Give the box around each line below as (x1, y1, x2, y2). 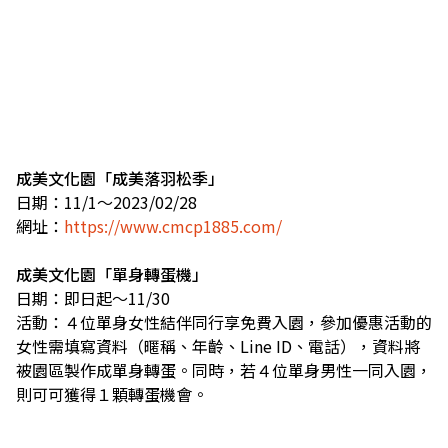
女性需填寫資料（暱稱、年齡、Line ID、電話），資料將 (16, 333, 420, 358)
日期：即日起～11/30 (16, 285, 170, 310)
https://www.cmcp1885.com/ (64, 213, 282, 238)
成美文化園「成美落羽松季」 (16, 165, 224, 190)
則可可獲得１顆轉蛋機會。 (16, 381, 208, 406)
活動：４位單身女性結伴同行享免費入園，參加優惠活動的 (16, 309, 432, 334)
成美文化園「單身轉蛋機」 (16, 261, 208, 286)
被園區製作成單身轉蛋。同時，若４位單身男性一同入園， (16, 357, 432, 382)
